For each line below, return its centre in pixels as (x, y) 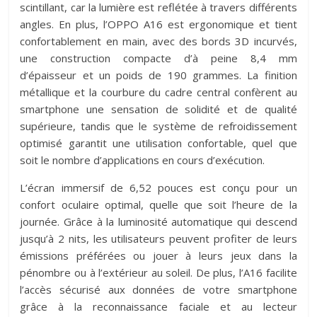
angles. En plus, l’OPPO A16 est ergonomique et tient (158, 24)
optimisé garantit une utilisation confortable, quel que (158, 143)
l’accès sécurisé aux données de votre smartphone (158, 290)
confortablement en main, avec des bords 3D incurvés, (158, 41)
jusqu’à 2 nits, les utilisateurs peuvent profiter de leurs (158, 239)
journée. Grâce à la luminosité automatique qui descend (158, 222)
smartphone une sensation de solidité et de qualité (158, 109)
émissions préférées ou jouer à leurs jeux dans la (158, 256)
